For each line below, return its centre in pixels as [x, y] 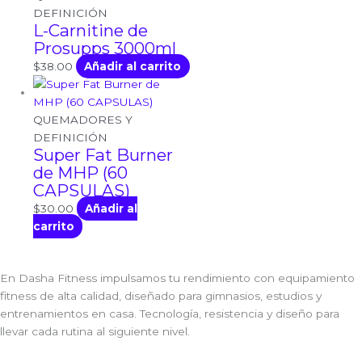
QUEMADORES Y [83, 119]
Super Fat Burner [103, 154]
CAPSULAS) [82, 190]
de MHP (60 [81, 172]
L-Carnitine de [91, 30]
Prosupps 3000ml [105, 48]
